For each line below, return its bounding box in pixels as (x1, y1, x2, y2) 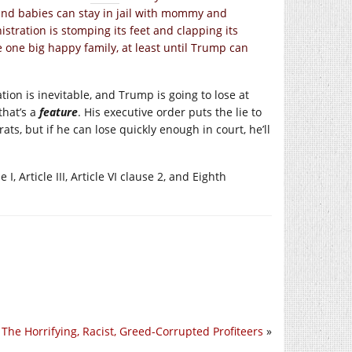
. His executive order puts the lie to (78, 104, 262, 119)
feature (39, 104, 78, 119)
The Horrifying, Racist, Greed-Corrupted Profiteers (2, 323, 263, 339)
